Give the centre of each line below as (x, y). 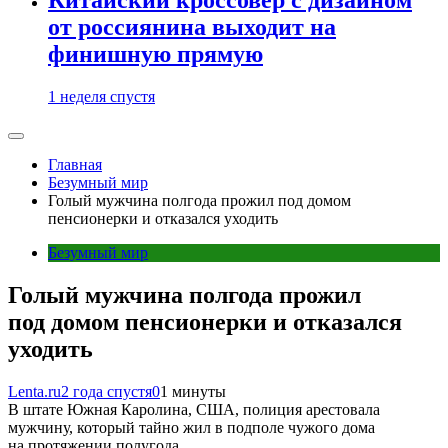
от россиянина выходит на (192, 26)
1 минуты (193, 391)
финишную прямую (155, 53)
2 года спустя (106, 391)
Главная (75, 164)
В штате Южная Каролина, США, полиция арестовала (194, 409)
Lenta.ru (34, 391)
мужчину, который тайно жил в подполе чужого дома (191, 427)
